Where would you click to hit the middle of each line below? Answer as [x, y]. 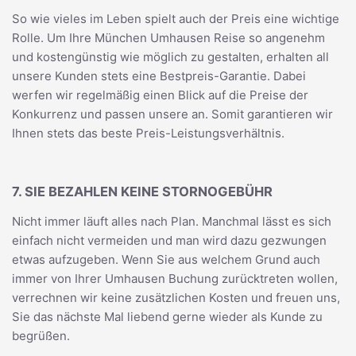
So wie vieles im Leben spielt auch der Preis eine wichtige [176, 19]
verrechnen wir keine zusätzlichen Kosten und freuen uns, [176, 298]
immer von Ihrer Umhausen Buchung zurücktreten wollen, [175, 279]
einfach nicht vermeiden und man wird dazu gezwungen [169, 240]
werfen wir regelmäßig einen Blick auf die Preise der [160, 95]
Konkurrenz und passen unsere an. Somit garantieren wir [172, 114]
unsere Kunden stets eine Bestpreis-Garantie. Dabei [159, 76]
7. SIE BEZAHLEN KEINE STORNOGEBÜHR [142, 191]
